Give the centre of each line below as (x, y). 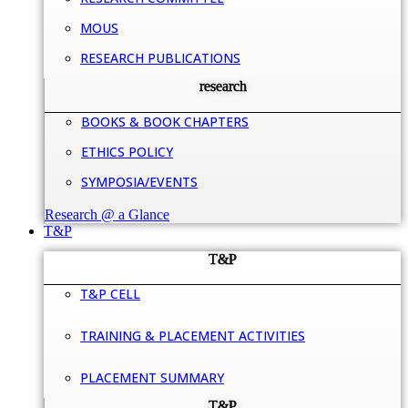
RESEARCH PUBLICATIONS (160, 57)
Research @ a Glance (107, 214)
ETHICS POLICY (127, 151)
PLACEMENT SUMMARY (152, 378)
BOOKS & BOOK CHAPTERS (165, 121)
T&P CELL (110, 294)
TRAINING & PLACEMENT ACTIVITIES (193, 336)
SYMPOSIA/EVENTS (139, 181)
